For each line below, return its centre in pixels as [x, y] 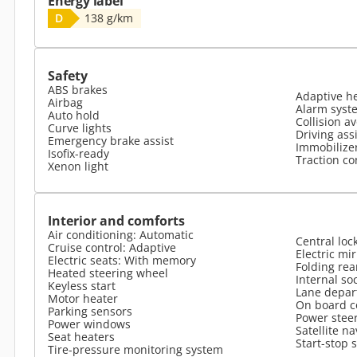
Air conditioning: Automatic [121, 235]
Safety [68, 76]
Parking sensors [90, 311]
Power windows [89, 324]
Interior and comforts [116, 221]
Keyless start [82, 286]
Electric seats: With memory [122, 260]
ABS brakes [78, 90]
